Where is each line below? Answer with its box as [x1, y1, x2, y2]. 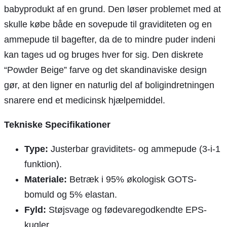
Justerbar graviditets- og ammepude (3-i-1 [48, 144, 220, 155]
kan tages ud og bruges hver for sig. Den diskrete [4, 50, 203, 60]
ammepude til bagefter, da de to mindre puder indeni [4, 34, 215, 45]
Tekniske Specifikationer [4, 120, 110, 130]
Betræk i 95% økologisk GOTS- [67, 174, 197, 185]
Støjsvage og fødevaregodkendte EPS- [46, 205, 207, 215]
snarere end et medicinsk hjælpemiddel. [4, 95, 165, 106]
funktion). [24, 159, 62, 170]
